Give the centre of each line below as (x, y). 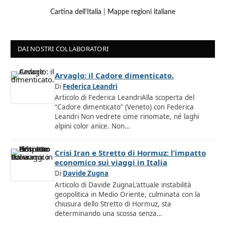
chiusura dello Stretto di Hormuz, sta (113, 204)
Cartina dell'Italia (76, 12)
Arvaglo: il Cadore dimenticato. (114, 75)
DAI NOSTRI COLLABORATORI (63, 49)
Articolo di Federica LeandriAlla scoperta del (125, 98)
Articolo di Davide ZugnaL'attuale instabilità (123, 185)
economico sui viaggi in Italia (111, 162)
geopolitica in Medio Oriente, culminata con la (128, 194)
